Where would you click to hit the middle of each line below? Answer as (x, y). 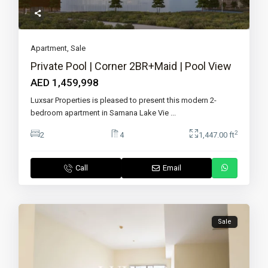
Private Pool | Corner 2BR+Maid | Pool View (131, 66)
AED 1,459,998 (65, 83)
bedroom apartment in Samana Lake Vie (101, 113)
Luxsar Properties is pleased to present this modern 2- (124, 100)
